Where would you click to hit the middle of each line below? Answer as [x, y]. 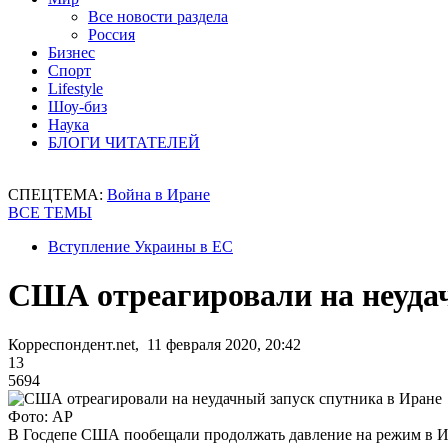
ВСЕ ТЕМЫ [50, 212]
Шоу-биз [77, 106]
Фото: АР [40, 416]
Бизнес [71, 52]
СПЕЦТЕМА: [57, 194]
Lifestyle [75, 88]
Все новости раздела [158, 16]
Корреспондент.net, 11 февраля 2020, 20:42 [154, 344]
